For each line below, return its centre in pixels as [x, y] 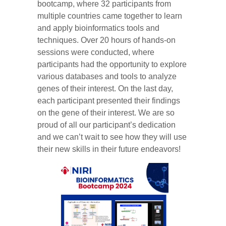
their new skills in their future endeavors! [109, 149]
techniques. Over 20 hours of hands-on [106, 40]
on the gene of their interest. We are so [106, 112]
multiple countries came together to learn [110, 16]
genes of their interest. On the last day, [105, 88]
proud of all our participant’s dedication [106, 125]
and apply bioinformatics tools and [98, 28]
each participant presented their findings [109, 100]
